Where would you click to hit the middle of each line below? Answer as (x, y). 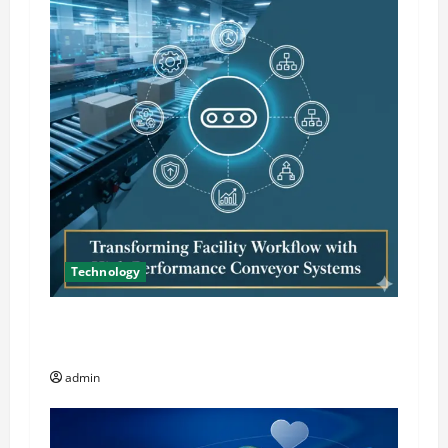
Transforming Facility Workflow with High (202, 324)
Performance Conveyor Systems (166, 349)
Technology (105, 272)
